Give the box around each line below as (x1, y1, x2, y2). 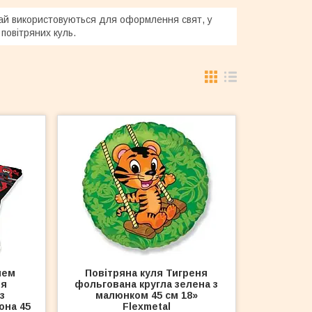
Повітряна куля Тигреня (85, 267, 208, 279)
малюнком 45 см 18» (95, 290, 198, 301)
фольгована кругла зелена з (75, 279, 219, 290)
